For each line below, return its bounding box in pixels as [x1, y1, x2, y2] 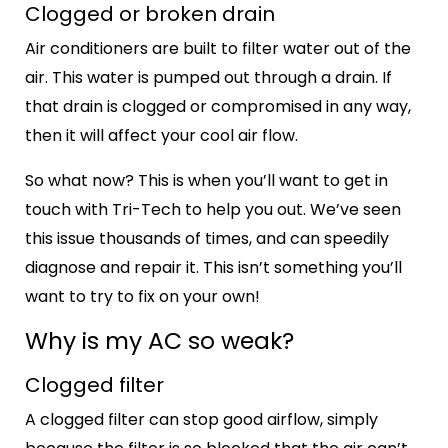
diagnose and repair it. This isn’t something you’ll [25, 256, 402, 280]
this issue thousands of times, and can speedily [25, 227, 389, 251]
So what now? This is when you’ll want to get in [25, 169, 388, 193]
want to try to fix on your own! [25, 285, 260, 309]
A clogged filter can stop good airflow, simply [25, 407, 378, 431]
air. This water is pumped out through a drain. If [25, 66, 392, 90]
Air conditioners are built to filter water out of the [25, 37, 411, 61]
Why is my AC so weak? [25, 324, 294, 358]
